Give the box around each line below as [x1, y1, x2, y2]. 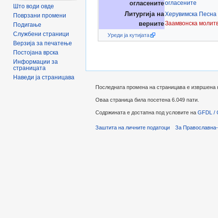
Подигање [13, 21, 42, 29]
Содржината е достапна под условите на [95, 109, 198, 116]
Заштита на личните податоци [95, 124, 170, 130]
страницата [13, 65, 46, 72]
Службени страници [13, 31, 70, 38]
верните [139, 20, 164, 28]
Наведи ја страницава [13, 74, 75, 81]
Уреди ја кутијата [108, 32, 149, 38]
